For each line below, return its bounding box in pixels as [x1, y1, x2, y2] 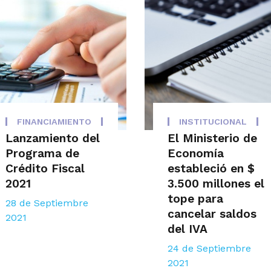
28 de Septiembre [5, 197, 88, 209]
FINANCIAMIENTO [16, 117, 91, 127]
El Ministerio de [168, 131, 258, 146]
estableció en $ [168, 162, 255, 176]
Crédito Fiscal [5, 162, 85, 176]
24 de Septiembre [168, 243, 252, 255]
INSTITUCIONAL [179, 117, 247, 127]
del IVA [168, 222, 208, 237]
